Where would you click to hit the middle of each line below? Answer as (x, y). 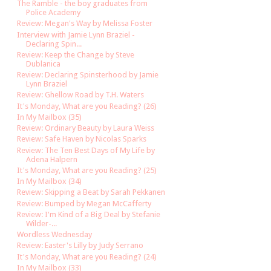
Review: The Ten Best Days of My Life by (86, 150)
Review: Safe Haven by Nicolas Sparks (82, 139)
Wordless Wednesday (55, 235)
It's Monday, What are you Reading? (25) (87, 170)
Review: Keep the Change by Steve (76, 54)
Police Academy (54, 13)
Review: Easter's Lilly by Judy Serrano (80, 246)
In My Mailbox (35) (50, 117)
